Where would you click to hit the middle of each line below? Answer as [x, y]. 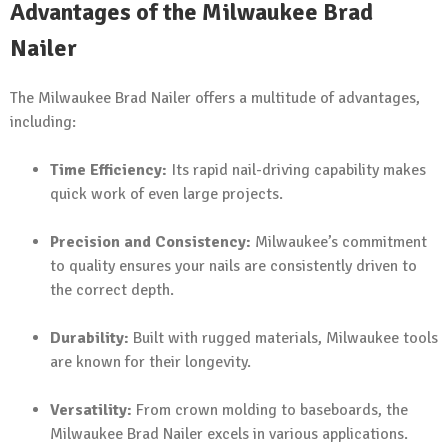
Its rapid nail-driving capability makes [296, 169]
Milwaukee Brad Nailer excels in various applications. [229, 433]
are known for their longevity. [150, 361]
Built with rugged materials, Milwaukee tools [283, 337]
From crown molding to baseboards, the [270, 409]
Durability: [89, 337]
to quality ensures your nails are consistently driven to [233, 265]
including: [43, 121]
